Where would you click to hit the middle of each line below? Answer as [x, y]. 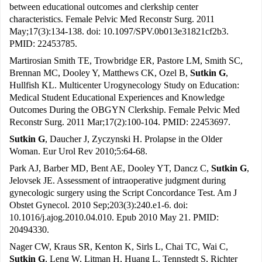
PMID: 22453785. [43, 44]
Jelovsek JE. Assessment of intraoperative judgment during [118, 181]
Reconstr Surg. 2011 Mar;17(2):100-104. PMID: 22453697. [120, 122]
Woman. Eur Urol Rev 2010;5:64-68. [78, 151]
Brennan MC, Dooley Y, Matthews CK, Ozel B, [100, 73]
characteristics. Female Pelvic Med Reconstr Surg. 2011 [112, 19]
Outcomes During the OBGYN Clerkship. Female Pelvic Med [125, 110]
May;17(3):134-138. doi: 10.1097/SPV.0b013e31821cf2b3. [119, 32]
